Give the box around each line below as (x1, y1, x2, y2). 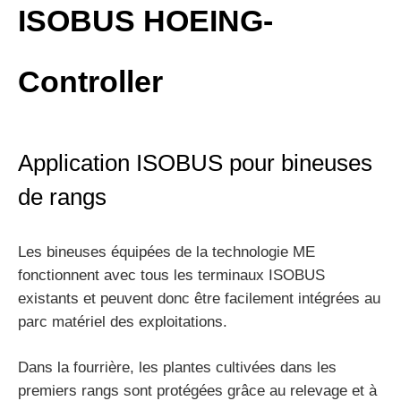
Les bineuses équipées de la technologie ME (18, 243, 315, 261)
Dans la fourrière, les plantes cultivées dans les (18, 359, 337, 377)
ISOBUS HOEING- (18, 4, 273, 38)
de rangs (18, 184, 107, 210)
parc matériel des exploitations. (18, 313, 227, 331)
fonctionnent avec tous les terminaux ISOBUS (18, 267, 325, 285)
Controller (18, 64, 163, 99)
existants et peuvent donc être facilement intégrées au (18, 290, 380, 308)
